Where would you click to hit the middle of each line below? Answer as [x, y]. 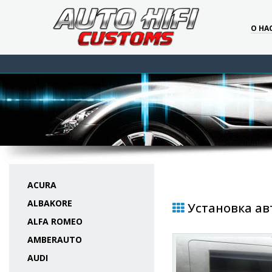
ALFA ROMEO [55, 221]
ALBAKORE [50, 203]
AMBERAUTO [55, 240]
